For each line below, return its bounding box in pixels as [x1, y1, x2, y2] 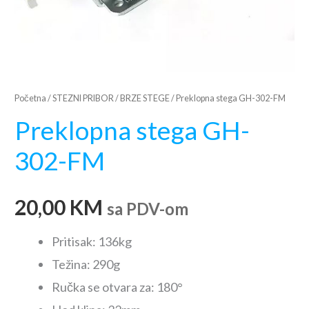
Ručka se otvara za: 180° [52, 279, 183, 295]
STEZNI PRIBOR [52, 92, 114, 103]
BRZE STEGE [120, 92, 170, 103]
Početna [14, 92, 47, 103]
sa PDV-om [107, 199, 189, 219]
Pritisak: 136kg [52, 234, 132, 250]
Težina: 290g [52, 257, 121, 272]
